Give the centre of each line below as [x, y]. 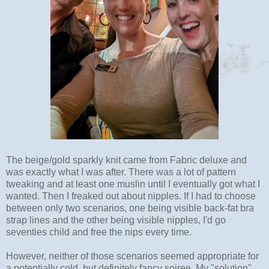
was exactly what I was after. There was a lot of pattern [121, 172]
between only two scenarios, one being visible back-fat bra [130, 208]
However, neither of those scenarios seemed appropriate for [132, 256]
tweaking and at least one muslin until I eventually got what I [133, 184]
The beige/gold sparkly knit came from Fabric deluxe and [126, 160]
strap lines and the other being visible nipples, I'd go [116, 220]
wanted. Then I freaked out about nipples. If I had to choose [131, 196]
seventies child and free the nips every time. [100, 232]
